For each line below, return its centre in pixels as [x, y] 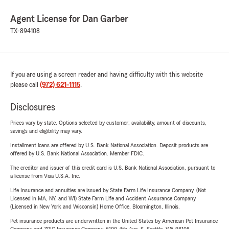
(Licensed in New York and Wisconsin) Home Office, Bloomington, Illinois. [95, 207]
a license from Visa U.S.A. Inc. [45, 176]
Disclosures [33, 107]
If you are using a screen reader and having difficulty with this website [107, 75]
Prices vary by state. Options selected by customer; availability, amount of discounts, [108, 123]
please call [25, 85]
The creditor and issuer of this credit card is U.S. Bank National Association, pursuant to [113, 168]
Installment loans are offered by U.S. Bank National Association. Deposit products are [109, 145]
